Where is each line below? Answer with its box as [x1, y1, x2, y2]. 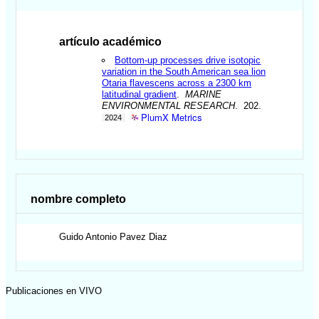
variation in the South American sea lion [102, 66, 266, 77]
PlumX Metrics [140, 110, 202, 124]
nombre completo [31, 192, 127, 205]
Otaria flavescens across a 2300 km [102, 77, 252, 88]
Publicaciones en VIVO [6, 285, 102, 296]
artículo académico [59, 35, 162, 48]
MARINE [185, 88, 222, 100]
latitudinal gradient [102, 88, 177, 100]
